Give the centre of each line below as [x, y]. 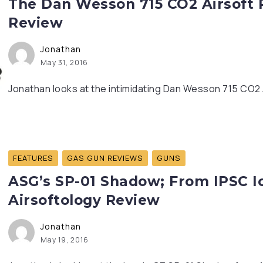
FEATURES [33, 158]
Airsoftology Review [84, 200]
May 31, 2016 [64, 62]
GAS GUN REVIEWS [105, 158]
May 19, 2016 [65, 240]
